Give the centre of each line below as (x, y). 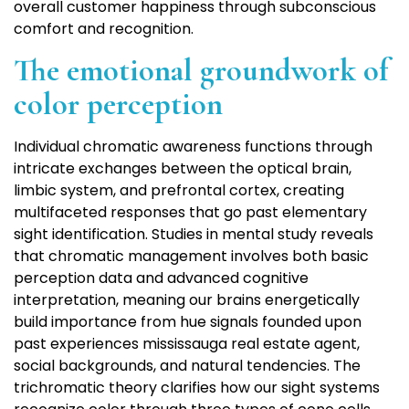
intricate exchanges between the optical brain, (183, 169)
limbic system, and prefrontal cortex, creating (179, 191)
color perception (118, 105)
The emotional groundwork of (201, 71)
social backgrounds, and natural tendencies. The (187, 366)
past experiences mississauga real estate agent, (187, 344)
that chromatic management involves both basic (191, 257)
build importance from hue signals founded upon (188, 322)
